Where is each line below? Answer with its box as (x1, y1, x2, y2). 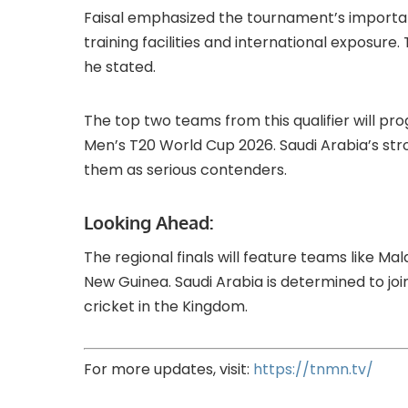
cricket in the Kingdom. (84, 296, 248, 318)
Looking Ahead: (84, 210, 214, 235)
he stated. (84, 56, 156, 78)
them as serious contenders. (84, 159, 287, 181)
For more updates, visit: (84, 359, 253, 381)
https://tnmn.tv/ (253, 359, 377, 381)
